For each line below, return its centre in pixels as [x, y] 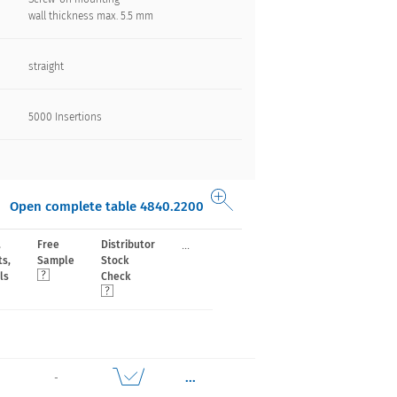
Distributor [128, 245]
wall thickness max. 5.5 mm [91, 16]
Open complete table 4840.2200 [107, 206]
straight [47, 66]
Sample [56, 261]
